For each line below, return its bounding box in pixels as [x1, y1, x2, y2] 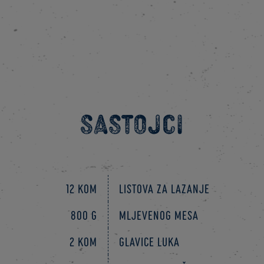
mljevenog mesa [119, 207, 199, 223]
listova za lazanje [119, 180, 210, 197]
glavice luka [119, 233, 180, 250]
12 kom [66, 180, 98, 197]
